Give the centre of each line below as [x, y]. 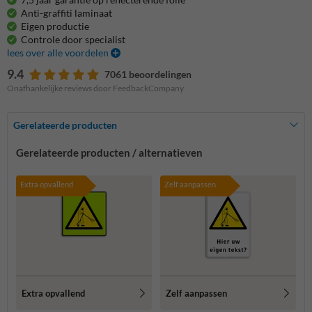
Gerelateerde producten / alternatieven [109, 152]
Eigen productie [55, 26]
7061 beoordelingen [148, 74]
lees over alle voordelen [59, 52]
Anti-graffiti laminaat [67, 13]
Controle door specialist [73, 39]
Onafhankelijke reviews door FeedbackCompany [95, 88]
